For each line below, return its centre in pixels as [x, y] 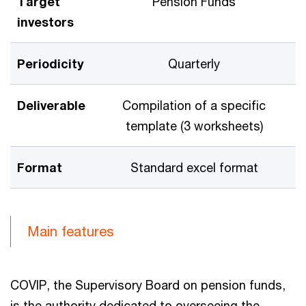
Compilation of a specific [194, 105]
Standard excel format [194, 167]
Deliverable [51, 105]
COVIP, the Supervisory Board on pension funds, [148, 284]
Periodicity [51, 63]
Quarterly [194, 63]
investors [45, 22]
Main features [70, 231]
